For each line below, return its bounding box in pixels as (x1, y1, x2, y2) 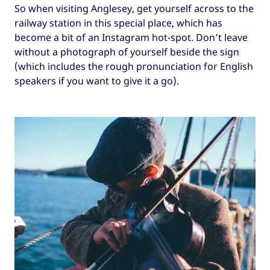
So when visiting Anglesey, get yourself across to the (14, 1, 254, 15)
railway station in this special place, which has (14, 16, 222, 30)
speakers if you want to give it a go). (14, 74, 179, 87)
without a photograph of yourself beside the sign (14, 45, 239, 58)
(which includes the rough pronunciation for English (14, 59, 253, 73)
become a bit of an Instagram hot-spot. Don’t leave (14, 30, 248, 44)
